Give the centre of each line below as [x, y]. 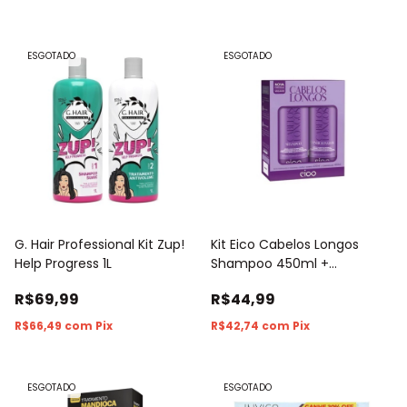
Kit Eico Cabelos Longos [285, 244]
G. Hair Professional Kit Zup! [99, 244]
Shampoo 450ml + [270, 263]
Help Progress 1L [63, 263]
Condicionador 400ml [280, 282]
